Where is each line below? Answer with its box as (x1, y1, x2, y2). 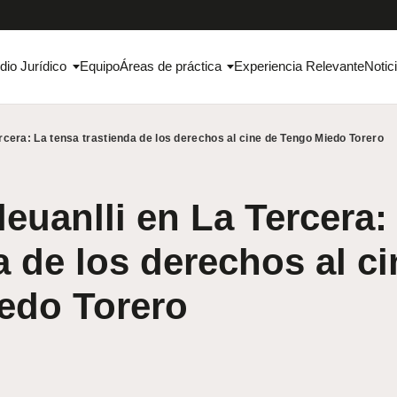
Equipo (79, 58, 120, 74)
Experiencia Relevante (234, 58, 365, 74)
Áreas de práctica (119, 58, 222, 74)
